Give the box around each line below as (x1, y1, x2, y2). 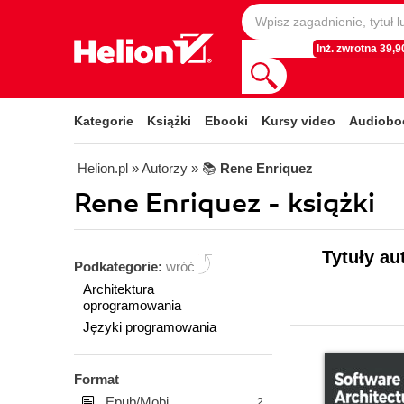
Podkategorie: (74, 259, 166, 274)
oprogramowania (83, 298, 181, 313)
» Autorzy (132, 161, 188, 176)
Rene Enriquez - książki (74, 187, 375, 220)
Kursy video (262, 114, 335, 128)
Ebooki (205, 114, 248, 128)
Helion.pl (78, 161, 128, 176)
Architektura (83, 281, 154, 297)
